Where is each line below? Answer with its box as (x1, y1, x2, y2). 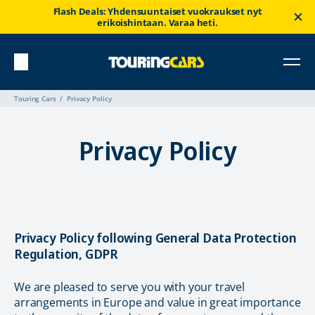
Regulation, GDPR (14, 245, 119, 262)
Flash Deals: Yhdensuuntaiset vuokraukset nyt (53, 5, 262, 18)
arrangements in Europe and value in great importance (14, 295, 301, 310)
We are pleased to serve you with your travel (14, 279, 245, 295)
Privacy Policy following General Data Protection (14, 229, 297, 246)
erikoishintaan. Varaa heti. (97, 16, 218, 29)
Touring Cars (14, 94, 56, 103)
